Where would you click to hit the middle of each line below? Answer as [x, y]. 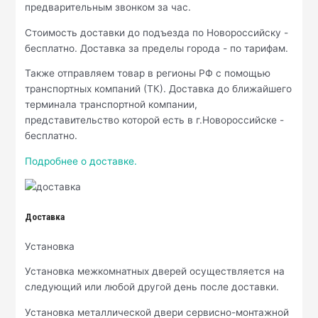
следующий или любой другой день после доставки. [152, 287]
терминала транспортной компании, [111, 105]
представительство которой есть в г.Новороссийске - [155, 120]
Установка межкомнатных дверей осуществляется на [155, 272]
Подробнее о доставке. [81, 161]
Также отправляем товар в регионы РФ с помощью [148, 73]
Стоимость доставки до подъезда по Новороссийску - [157, 32]
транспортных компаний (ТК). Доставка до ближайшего [159, 89]
